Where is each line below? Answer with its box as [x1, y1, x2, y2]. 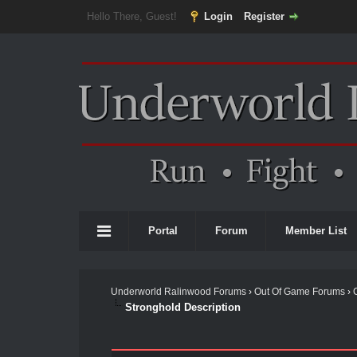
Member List [285, 225, 347, 237]
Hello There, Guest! [86, 10, 180, 22]
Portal [148, 225, 178, 237]
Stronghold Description [124, 300, 241, 313]
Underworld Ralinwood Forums [110, 286, 246, 297]
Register [243, 10, 284, 22]
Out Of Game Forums [253, 286, 345, 297]
